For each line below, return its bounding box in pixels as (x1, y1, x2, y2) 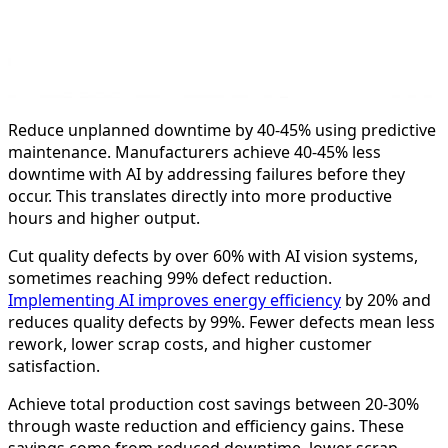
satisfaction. (8, 355, 100, 378)
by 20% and (341, 289, 431, 312)
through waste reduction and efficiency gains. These (8, 415, 404, 438)
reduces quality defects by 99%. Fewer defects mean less (8, 311, 435, 334)
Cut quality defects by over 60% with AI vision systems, (8, 245, 418, 268)
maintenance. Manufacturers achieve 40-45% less (8, 141, 381, 164)
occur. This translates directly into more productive (8, 185, 392, 208)
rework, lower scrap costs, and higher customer (8, 333, 372, 356)
